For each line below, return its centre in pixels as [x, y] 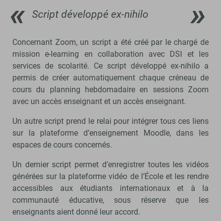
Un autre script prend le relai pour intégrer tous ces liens [110, 121]
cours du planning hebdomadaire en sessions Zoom [110, 90]
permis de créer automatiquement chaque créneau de [110, 78]
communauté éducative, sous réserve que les [110, 200]
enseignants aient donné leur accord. [76, 212]
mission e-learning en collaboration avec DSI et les [110, 54]
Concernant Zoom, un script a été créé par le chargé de [110, 42]
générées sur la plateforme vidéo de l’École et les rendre [110, 177]
